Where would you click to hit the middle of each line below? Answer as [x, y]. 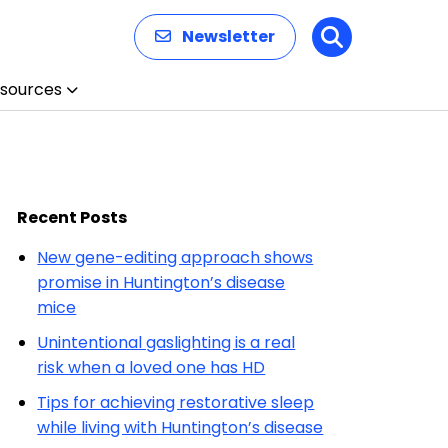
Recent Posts [72, 217]
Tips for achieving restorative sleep [176, 402]
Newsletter [228, 36]
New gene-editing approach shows [175, 257]
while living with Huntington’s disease [180, 427]
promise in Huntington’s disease [161, 282]
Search [371, 47]
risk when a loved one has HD [151, 367]
